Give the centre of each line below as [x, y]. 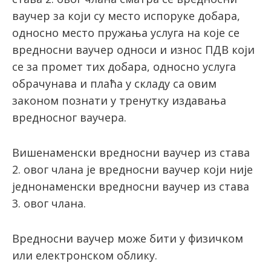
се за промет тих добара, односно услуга [124, 67]
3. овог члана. [49, 204]
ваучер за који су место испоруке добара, [126, 16]
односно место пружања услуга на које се [126, 33]
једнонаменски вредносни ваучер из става [131, 187]
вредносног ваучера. [69, 118]
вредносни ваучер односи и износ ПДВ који [133, 50]
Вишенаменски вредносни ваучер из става [131, 153]
